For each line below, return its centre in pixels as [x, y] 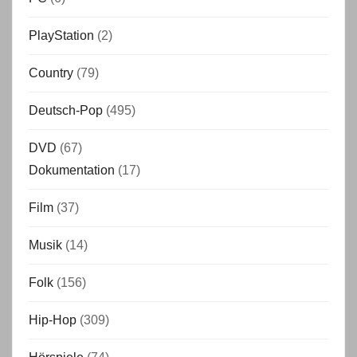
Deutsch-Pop [66, 110]
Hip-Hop [53, 320]
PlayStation [61, 35]
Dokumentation [72, 170]
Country [51, 73]
